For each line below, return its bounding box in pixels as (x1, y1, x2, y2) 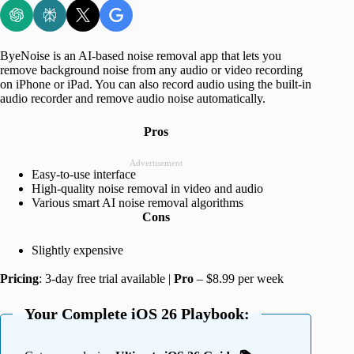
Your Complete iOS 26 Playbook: (24, 305, 250, 323)
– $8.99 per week (194, 272, 284, 286)
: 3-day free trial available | (39, 272, 174, 286)
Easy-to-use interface (32, 168, 136, 182)
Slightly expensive (32, 243, 123, 258)
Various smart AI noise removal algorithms (32, 196, 243, 210)
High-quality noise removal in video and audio (32, 182, 263, 196)
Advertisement (129, 158, 183, 168)
